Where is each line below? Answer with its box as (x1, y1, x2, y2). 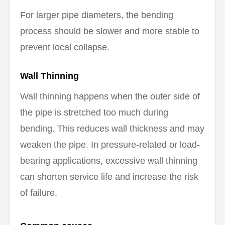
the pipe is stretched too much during (20, 107, 168, 118)
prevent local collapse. (20, 42, 109, 52)
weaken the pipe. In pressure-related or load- (20, 139, 200, 150)
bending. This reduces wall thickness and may (20, 123, 204, 134)
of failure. (20, 187, 57, 198)
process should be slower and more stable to (20, 26, 199, 36)
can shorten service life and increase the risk (20, 171, 198, 182)
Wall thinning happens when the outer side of (20, 91, 200, 101)
